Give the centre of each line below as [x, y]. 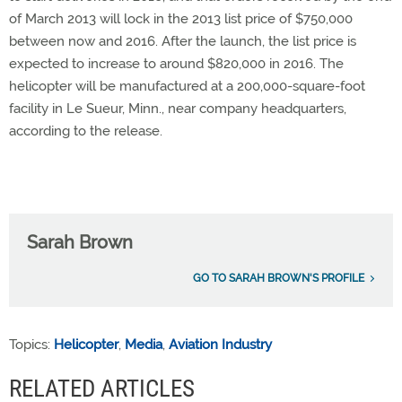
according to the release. [86, 131]
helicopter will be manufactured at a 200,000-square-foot [187, 86]
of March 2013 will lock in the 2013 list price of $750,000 [181, 19]
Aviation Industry [220, 345]
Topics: [31, 345]
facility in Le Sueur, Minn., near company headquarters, [178, 109]
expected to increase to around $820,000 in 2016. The [176, 64]
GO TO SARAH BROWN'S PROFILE [279, 278]
